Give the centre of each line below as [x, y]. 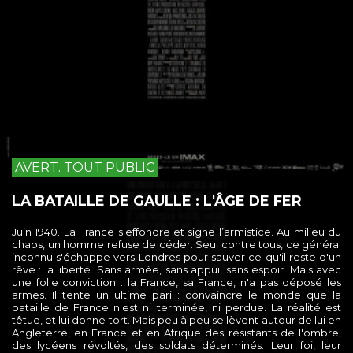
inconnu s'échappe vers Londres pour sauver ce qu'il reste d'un [176, 257]
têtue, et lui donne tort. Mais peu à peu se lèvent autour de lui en [176, 320]
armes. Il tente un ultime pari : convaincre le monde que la [176, 295]
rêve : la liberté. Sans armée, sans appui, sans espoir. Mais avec [176, 270]
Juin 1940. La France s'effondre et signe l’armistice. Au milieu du [176, 232]
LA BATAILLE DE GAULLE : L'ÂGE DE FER [157, 201]
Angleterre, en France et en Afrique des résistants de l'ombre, [176, 333]
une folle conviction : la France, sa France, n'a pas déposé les [176, 282]
